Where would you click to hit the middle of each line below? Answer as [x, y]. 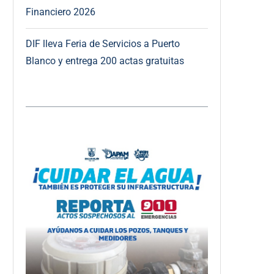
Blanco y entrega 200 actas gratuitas [105, 61]
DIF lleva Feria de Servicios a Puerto [103, 43]
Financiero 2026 [61, 12]
